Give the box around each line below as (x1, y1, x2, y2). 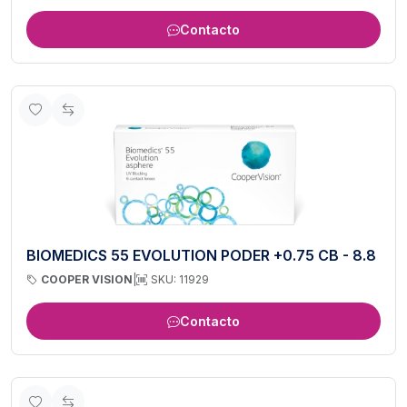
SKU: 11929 (151, 273, 209, 287)
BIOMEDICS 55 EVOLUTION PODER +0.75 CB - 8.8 (26, 246, 376, 265)
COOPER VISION (41, 273, 133, 287)
